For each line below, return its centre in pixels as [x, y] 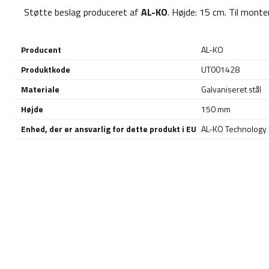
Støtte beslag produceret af [83, 12]
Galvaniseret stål [231, 89]
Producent [41, 50]
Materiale [40, 89]
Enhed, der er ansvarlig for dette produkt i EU [109, 129]
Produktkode [46, 69]
